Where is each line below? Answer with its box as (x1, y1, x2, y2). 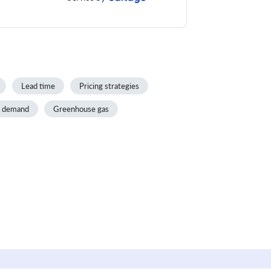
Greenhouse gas (53, 103, 109, 114)
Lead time (21, 80, 55, 91)
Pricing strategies (79, 80, 139, 91)
